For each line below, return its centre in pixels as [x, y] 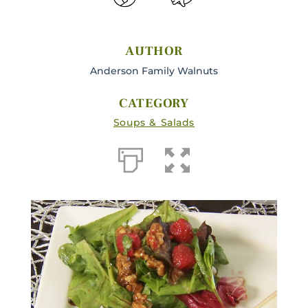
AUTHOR [154, 51]
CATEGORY [154, 103]
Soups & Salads [154, 123]
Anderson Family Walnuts [154, 70]
